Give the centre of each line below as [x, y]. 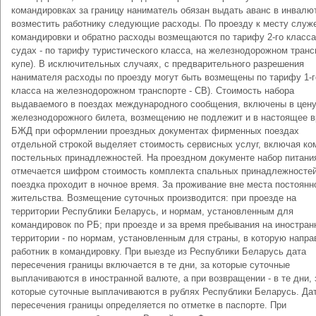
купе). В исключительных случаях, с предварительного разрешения [158, 64]
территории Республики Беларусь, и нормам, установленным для [152, 211]
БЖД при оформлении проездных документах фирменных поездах [155, 131]
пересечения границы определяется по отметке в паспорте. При [149, 305]
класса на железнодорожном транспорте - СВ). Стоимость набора [153, 91]
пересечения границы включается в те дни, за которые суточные [151, 265]
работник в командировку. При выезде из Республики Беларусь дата [159, 251]
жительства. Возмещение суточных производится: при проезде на [154, 198]
